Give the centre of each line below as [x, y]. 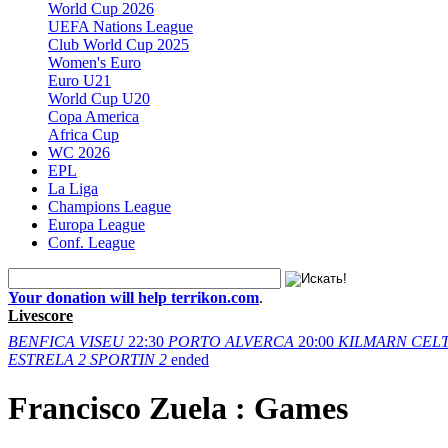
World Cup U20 [99, 98]
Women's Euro [94, 62]
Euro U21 [79, 80]
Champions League [109, 206]
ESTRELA [41, 359]
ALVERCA [259, 341]
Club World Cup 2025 [118, 44]
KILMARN [372, 341]
